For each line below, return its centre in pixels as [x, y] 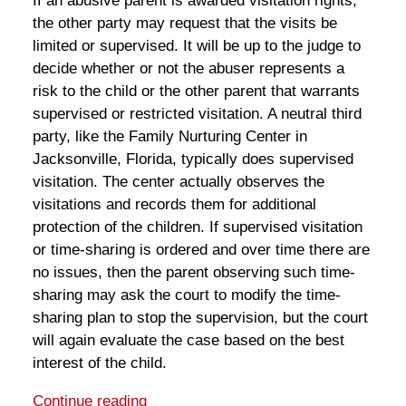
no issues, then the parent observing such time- [193, 272]
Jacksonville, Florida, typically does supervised [193, 159]
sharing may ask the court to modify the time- [186, 295]
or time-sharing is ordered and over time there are [201, 249]
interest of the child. [99, 362]
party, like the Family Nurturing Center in [169, 136]
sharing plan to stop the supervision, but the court [200, 317]
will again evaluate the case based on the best [188, 340]
